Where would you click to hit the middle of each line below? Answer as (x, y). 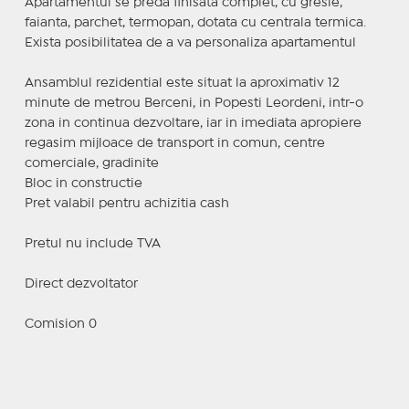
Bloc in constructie (83, 183)
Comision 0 (60, 324)
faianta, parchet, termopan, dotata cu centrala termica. (195, 22)
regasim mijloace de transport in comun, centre (174, 143)
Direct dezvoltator (81, 283)
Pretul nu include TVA (92, 243)
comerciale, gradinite (91, 163)
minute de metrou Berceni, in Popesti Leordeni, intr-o (194, 103)
